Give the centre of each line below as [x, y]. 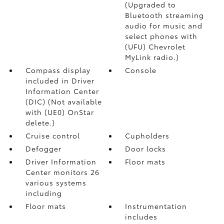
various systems [56, 182]
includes [141, 216]
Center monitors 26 [62, 172]
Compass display [58, 70]
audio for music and [164, 25]
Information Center [62, 91]
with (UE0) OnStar [59, 112]
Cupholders [147, 135]
